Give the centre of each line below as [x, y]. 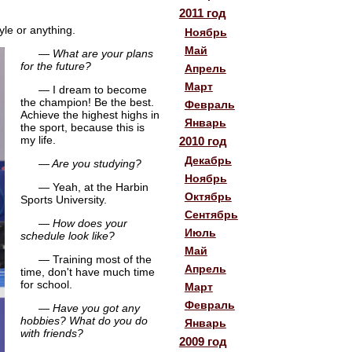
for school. [46, 284]
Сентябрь [211, 214]
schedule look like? [67, 235]
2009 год [203, 341]
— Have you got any [89, 308]
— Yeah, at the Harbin [93, 187]
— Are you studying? [90, 163]
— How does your [82, 223]
